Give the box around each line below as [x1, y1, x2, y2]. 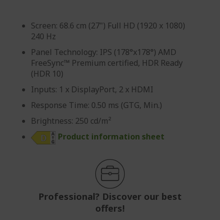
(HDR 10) [31, 68, 63, 79]
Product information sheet [58, 131, 165, 142]
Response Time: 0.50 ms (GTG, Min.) [31, 99, 162, 110]
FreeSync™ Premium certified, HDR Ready [31, 57, 183, 68]
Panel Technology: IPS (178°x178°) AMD [31, 46, 176, 57]
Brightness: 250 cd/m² [31, 115, 111, 126]
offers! [95, 202, 125, 215]
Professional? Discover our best [38, 191, 182, 203]
